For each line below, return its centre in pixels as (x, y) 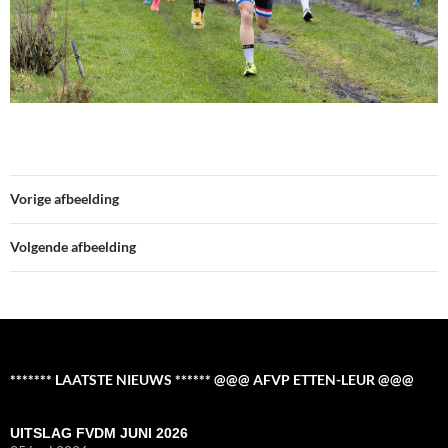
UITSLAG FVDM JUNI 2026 (99, 433)
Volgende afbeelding (73, 247)
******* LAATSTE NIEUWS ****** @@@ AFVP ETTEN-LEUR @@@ (212, 380)
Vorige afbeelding (64, 199)
